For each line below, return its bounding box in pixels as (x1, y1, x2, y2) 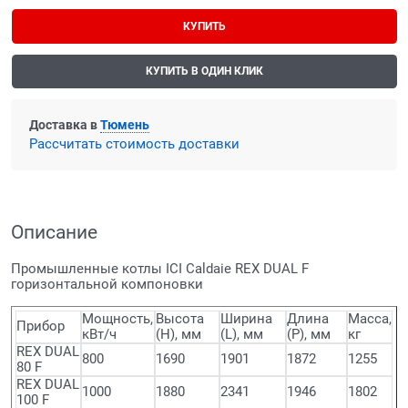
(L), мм (220, 325, 263, 342)
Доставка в (29, 117, 100, 133)
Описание (11, 220, 97, 243)
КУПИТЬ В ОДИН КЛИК (145, 65, 263, 78)
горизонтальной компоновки (11, 275, 203, 292)
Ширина (220, 310, 272, 327)
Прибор (16, 317, 65, 334)
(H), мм (156, 325, 201, 342)
